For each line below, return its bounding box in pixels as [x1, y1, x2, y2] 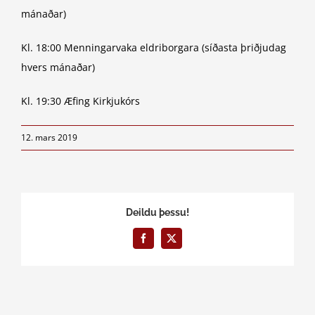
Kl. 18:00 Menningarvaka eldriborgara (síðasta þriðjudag [21, 40, 286, 54]
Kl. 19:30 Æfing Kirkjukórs [21, 94, 140, 108]
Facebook [142, 237, 181, 247]
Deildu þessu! [126, 207, 189, 219]
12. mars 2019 [21, 131, 77, 143]
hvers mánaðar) [21, 60, 95, 74]
